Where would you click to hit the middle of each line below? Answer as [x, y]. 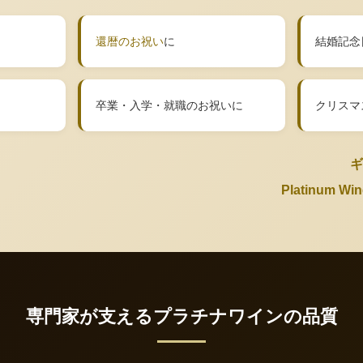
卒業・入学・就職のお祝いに [169, 105]
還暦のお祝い [129, 41]
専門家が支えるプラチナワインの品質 [181, 316]
